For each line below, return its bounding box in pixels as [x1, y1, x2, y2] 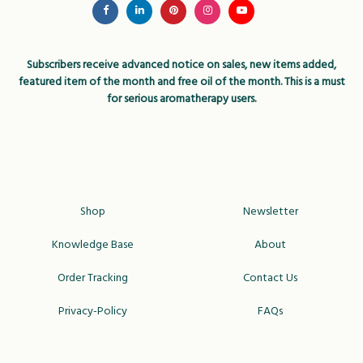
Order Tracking [58, 269, 128, 288]
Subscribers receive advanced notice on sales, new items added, [27, 56, 336, 75]
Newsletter [242, 203, 298, 221]
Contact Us [243, 269, 297, 288]
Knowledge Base [52, 236, 134, 254]
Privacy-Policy [58, 302, 127, 321]
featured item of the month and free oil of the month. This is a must [18, 73, 345, 92]
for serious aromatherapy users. [107, 90, 256, 109]
